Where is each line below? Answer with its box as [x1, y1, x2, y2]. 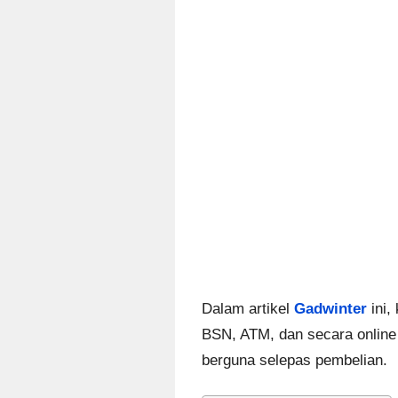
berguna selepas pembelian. [202, 351, 387, 369]
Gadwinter [294, 299, 367, 317]
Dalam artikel [202, 299, 294, 317]
